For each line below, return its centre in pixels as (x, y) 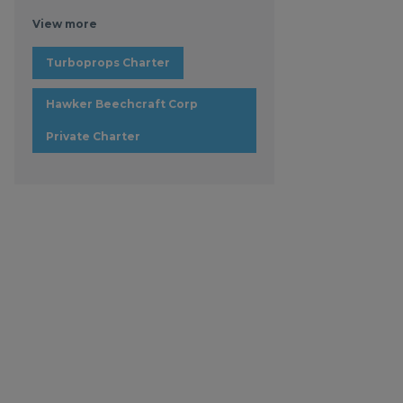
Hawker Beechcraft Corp (121, 104)
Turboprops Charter (107, 63)
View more (64, 24)
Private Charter (93, 136)
